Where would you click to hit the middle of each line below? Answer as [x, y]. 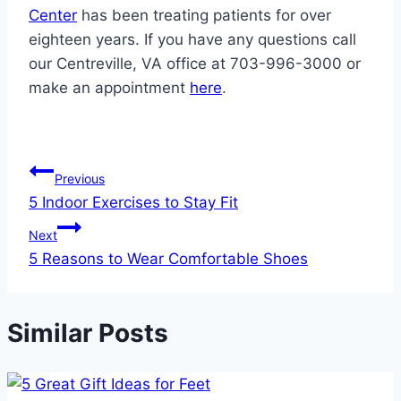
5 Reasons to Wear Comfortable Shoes [168, 259]
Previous [80, 179]
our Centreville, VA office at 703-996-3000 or [195, 64]
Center [53, 16]
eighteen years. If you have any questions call [192, 40]
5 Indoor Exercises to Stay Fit [133, 203]
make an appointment [109, 88]
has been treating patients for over [204, 16]
